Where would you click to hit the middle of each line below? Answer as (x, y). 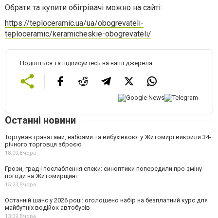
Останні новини (40, 120)
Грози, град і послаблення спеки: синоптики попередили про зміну (103, 168)
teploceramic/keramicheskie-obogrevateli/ (78, 34)
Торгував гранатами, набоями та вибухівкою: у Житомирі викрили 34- (108, 137)
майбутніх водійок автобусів (47, 207)
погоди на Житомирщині (41, 176)
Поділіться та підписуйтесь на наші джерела (86, 63)
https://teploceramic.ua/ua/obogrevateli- (74, 23)
